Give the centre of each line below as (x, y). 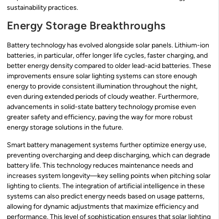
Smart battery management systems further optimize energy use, (107, 145)
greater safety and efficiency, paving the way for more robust (100, 117)
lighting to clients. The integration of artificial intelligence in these (106, 186)
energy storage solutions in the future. (65, 128)
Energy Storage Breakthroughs (86, 26)
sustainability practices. (43, 7)
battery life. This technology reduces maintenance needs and (100, 165)
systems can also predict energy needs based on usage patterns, (106, 196)
